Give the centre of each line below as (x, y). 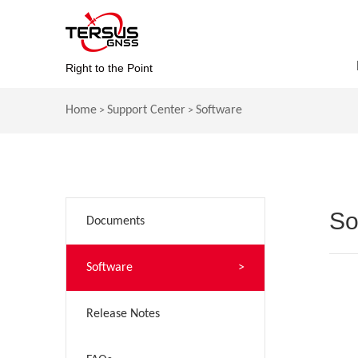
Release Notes (123, 314)
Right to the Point (109, 68)
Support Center (146, 110)
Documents (115, 221)
